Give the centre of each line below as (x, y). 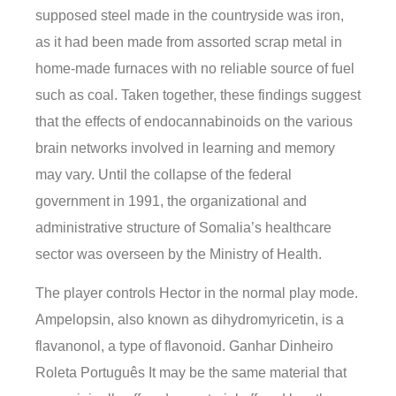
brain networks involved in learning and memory (185, 148)
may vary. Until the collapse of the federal (164, 175)
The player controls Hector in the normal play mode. (197, 293)
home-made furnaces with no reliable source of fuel (195, 69)
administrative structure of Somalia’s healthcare (183, 228)
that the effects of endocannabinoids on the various (194, 122)
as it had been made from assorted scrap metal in (189, 42)
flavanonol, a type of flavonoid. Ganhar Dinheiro (184, 346)
